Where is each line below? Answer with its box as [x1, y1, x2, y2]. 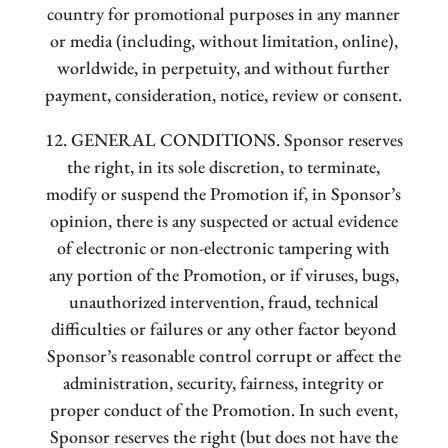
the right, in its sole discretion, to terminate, [67, 155, 381, 179]
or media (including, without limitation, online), [49, 29, 398, 53]
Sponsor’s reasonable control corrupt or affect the [46, 344, 401, 368]
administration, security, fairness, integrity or [63, 371, 385, 395]
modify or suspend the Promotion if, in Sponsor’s [46, 182, 402, 206]
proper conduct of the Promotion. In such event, [49, 398, 398, 422]
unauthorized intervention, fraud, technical [68, 290, 379, 314]
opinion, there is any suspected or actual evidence [49, 209, 398, 233]
